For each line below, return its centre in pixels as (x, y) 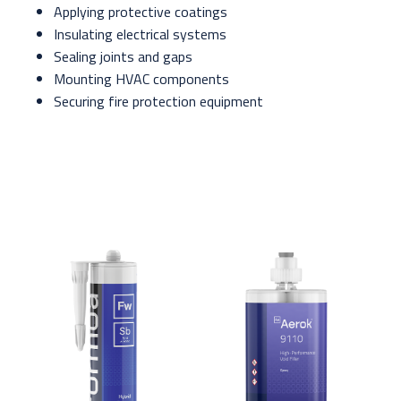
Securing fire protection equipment (158, 102)
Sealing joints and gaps (123, 57)
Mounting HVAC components (141, 79)
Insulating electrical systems (140, 34)
